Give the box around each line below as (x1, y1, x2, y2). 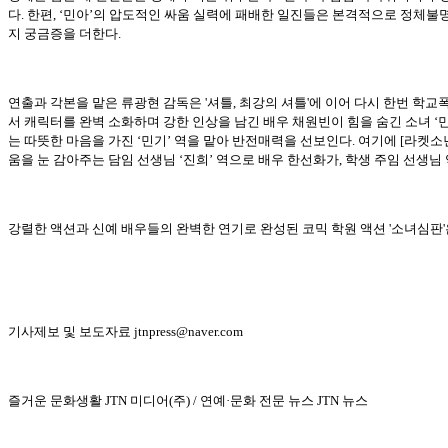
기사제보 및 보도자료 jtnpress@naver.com (8, 324, 243, 339)
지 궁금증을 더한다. (8, 26, 121, 41)
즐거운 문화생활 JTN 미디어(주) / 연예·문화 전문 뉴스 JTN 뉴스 (8, 393, 368, 408)
